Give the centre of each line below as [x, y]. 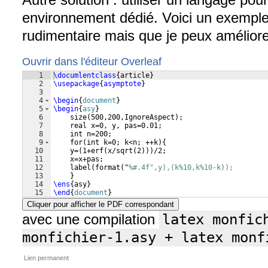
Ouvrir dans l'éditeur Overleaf [92, 61]
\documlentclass [85, 75]
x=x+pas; [78, 159]
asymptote [122, 84]
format [108, 167]
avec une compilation [91, 219]
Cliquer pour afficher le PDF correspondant [100, 204]
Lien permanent [46, 258]
